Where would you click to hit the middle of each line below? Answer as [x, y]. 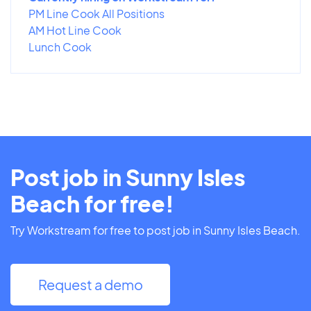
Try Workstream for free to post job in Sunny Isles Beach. [155, 230]
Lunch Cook [60, 47]
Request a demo [90, 284]
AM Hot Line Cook [75, 30]
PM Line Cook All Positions [96, 13]
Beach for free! [92, 203]
